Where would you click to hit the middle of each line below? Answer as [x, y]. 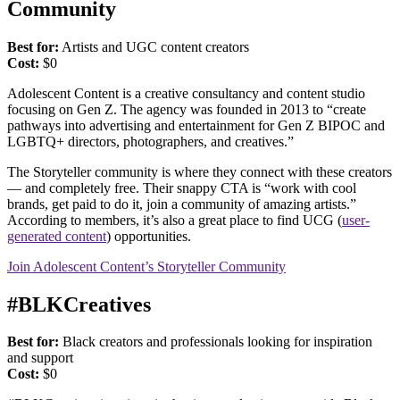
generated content [57, 236]
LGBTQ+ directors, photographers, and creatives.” [152, 141]
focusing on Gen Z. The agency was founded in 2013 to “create [187, 109]
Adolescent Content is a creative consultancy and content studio [186, 93]
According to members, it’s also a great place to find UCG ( [175, 220]
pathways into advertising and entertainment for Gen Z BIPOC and [196, 125]
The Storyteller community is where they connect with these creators [200, 171]
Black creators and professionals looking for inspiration [216, 342]
